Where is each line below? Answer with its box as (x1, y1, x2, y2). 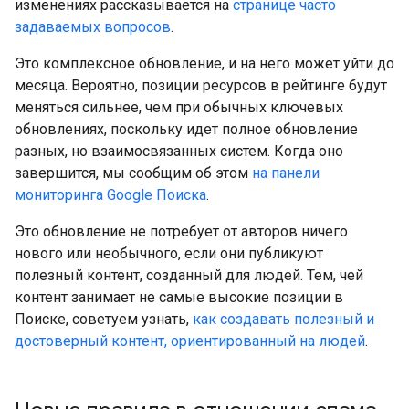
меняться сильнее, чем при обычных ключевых (15, 99, 343, 116)
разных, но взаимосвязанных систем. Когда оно (15, 142, 343, 160)
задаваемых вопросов (15, 18, 171, 36)
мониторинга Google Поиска (15, 186, 206, 204)
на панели (252, 164, 320, 182)
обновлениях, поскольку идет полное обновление (15, 121, 358, 138)
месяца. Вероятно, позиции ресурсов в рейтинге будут (15, 77, 387, 94)
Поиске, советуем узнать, (15, 310, 193, 328)
